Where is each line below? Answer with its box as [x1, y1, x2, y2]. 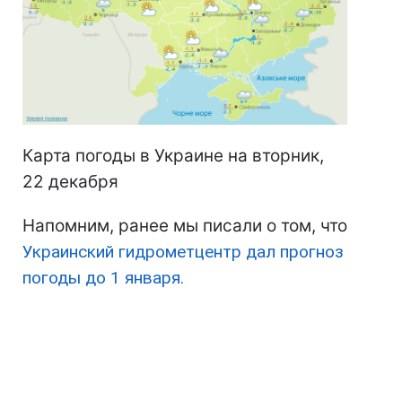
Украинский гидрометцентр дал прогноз [22, 241, 344, 263]
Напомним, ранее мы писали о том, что [22, 215, 347, 237]
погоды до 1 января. [22, 267, 184, 289]
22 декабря [22, 171, 118, 193]
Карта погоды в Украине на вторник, [22, 145, 324, 167]
